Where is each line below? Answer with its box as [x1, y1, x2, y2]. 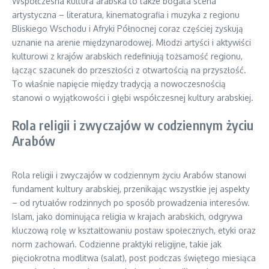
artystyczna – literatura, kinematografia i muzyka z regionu [12, 10, 240, 20]
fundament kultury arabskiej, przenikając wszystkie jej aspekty [12, 184, 250, 194]
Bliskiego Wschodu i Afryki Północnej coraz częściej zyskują [12, 23, 243, 34]
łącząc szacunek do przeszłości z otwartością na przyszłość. [12, 65, 246, 75]
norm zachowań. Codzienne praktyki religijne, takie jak [12, 239, 222, 249]
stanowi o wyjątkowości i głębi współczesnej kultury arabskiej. [12, 92, 253, 103]
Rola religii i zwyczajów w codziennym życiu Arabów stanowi [12, 170, 246, 180]
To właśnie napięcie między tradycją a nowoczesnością [12, 79, 226, 89]
